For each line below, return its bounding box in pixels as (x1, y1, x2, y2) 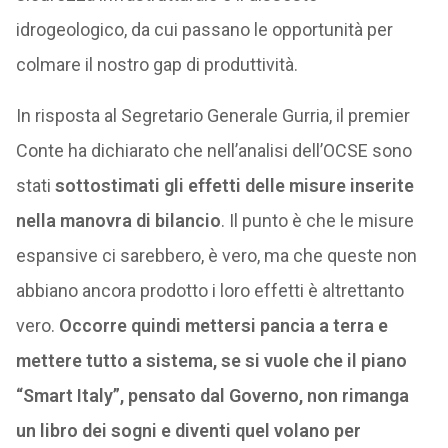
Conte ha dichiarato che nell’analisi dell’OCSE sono (15, 140, 412, 161)
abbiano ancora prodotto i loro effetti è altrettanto (15, 280, 404, 301)
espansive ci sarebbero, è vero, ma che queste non (15, 245, 417, 266)
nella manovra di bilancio (15, 210, 221, 231)
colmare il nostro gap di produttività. (15, 54, 298, 75)
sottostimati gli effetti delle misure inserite (54, 175, 414, 196)
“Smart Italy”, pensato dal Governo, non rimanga (15, 385, 409, 406)
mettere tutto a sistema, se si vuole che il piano (15, 350, 407, 371)
